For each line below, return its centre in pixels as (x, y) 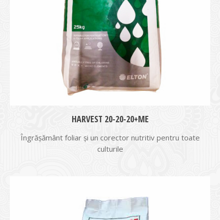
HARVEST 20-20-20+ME (110, 119)
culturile (110, 149)
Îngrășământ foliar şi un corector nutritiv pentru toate (110, 137)
